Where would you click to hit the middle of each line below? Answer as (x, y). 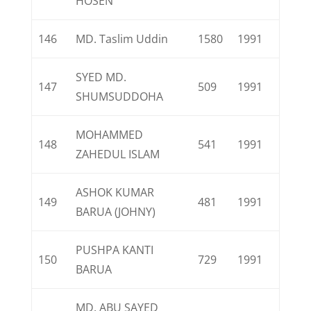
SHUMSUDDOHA (120, 96)
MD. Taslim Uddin (122, 39)
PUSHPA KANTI (115, 250)
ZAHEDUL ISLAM (118, 154)
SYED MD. (101, 77)
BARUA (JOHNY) (116, 212)
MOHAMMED (110, 135)
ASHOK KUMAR (115, 192)
